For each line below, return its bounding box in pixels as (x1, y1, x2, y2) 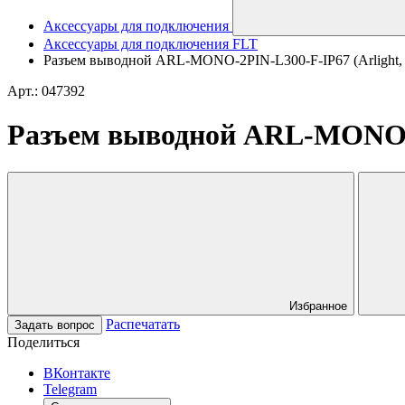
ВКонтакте (43, 364, 110, 381)
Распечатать (106, 316, 180, 332)
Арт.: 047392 (7, 83, 85, 99)
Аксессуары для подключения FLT (43, 36, 258, 52)
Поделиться (7, 334, 80, 350)
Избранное (289, 298, 347, 313)
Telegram (43, 381, 97, 397)
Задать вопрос (14, 317, 95, 332)
